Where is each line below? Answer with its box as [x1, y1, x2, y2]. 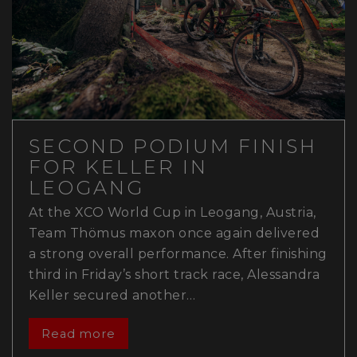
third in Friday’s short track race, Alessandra [29, 266, 320, 282]
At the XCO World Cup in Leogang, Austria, [29, 204, 316, 220]
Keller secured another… [29, 287, 196, 303]
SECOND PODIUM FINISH [29, 134, 317, 158]
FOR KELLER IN [29, 155, 208, 178]
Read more [41, 326, 116, 341]
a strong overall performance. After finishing [29, 245, 328, 261]
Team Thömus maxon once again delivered [29, 225, 320, 241]
